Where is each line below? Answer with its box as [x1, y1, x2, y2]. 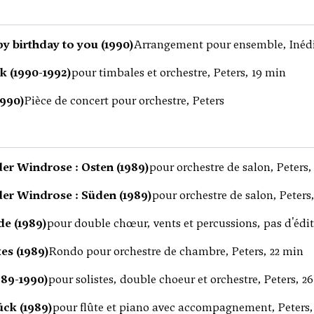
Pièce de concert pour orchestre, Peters [25, 93, 224, 108]
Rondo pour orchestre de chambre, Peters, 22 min [49, 244, 303, 259]
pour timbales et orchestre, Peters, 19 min [71, 65, 286, 80]
